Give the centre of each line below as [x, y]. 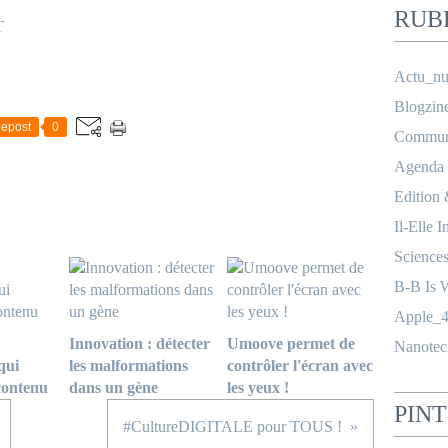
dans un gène [113, 387]
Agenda [419, 166]
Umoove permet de [290, 343]
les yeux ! [257, 387]
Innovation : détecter [139, 343]
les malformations [128, 365]
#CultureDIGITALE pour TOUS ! [232, 426]
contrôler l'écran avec [299, 365]
